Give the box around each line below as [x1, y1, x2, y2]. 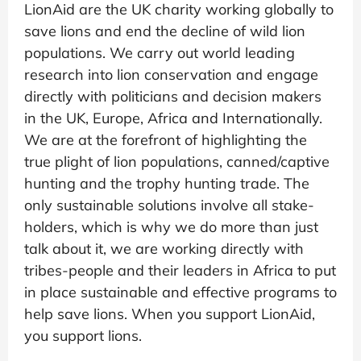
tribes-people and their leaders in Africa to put [24, 261, 336, 280]
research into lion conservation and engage [24, 65, 318, 85]
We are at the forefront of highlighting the [24, 131, 307, 150]
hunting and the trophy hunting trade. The [24, 174, 309, 193]
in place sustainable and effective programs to [24, 283, 337, 302]
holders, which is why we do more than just [24, 218, 318, 237]
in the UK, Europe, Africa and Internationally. [24, 109, 322, 128]
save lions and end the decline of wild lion [24, 22, 305, 41]
